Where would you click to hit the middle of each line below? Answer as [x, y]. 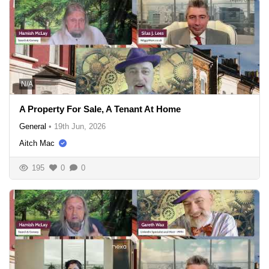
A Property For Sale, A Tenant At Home [100, 109]
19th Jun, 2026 [80, 126]
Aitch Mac [37, 143]
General [33, 126]
